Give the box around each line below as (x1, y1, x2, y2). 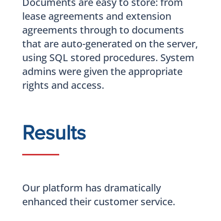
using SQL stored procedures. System (22, 50, 194, 64)
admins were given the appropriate (22, 64, 183, 78)
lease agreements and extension (22, 9, 171, 23)
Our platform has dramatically (22, 181, 161, 194)
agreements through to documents (22, 23, 184, 37)
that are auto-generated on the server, (22, 37, 198, 50)
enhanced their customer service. (22, 194, 175, 208)
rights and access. (22, 78, 104, 92)
